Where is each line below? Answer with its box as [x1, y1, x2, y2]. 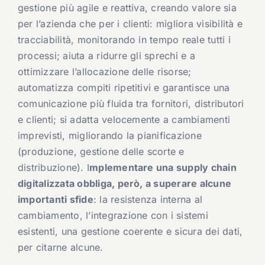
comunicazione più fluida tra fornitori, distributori [17, 98, 244, 110]
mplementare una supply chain [89, 161, 237, 174]
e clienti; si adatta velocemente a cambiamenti [17, 114, 231, 126]
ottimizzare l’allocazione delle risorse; [17, 66, 192, 78]
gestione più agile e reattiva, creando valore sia [17, 2, 237, 14]
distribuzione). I [17, 161, 90, 174]
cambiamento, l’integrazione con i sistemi [17, 209, 208, 222]
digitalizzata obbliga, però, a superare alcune [17, 177, 232, 190]
